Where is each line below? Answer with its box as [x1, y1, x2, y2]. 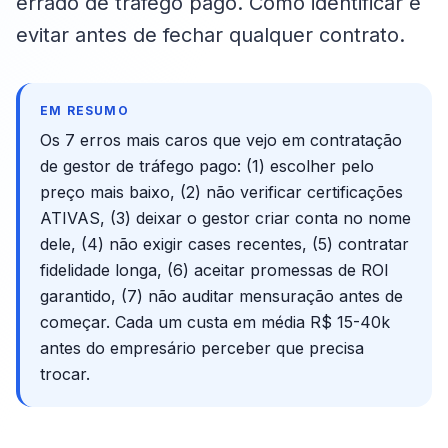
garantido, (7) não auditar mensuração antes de [40, 286, 403, 306]
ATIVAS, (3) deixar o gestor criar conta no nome [40, 208, 411, 228]
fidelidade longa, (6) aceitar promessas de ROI [40, 260, 389, 280]
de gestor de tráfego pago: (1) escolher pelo [40, 156, 374, 176]
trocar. [40, 364, 90, 384]
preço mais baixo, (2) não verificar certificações [40, 182, 403, 202]
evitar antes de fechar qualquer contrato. [16, 23, 405, 47]
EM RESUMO [40, 103, 129, 118]
